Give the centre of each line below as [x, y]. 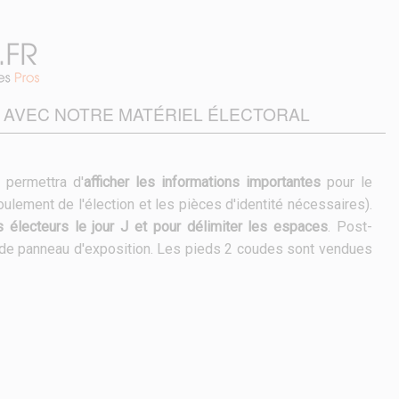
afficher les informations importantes [202, 182]
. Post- [350, 227]
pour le [346, 182]
